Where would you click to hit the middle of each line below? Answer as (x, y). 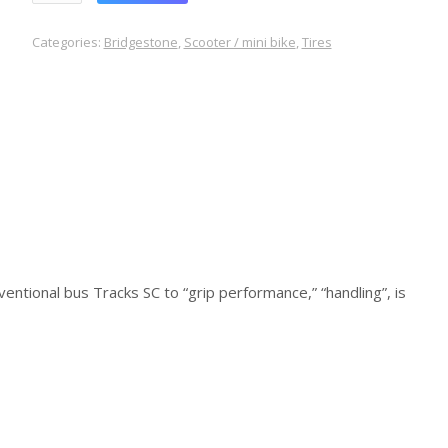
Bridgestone (140, 42)
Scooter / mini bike (239, 42)
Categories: (67, 42)
